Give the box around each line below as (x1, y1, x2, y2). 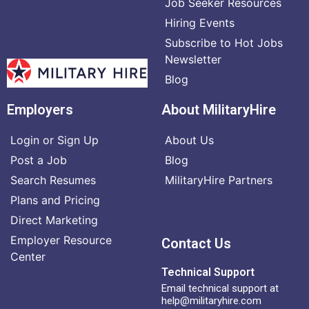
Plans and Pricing (10, 192, 100, 207)
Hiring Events (165, 15, 235, 30)
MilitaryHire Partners (165, 172, 272, 187)
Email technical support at (161, 281, 279, 295)
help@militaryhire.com (161, 294, 261, 307)
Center (10, 249, 46, 263)
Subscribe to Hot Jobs (165, 35, 283, 50)
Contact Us (161, 235, 231, 252)
